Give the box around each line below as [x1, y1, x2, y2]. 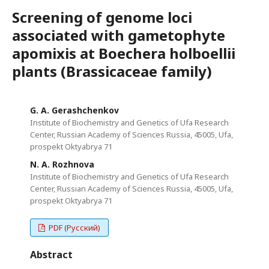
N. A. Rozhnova [30, 159, 94, 171]
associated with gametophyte [12, 25, 225, 46]
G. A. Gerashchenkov [30, 104, 119, 116]
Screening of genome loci [12, 7, 192, 28]
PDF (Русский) [47, 222, 101, 234]
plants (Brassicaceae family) [12, 61, 212, 82]
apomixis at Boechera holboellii [12, 43, 235, 64]
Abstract [30, 248, 73, 262]
